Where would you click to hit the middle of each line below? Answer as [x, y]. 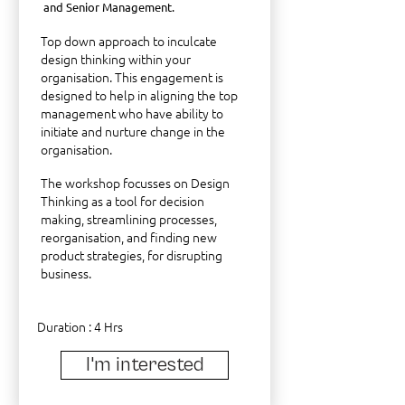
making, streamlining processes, [129, 219]
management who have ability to [132, 113]
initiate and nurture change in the [133, 131]
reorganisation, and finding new [129, 237]
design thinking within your [116, 59]
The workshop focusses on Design [135, 183]
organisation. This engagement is [132, 77]
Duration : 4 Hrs [80, 326]
